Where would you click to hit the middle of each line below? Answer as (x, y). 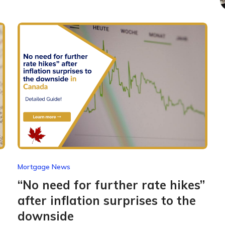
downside (45, 216)
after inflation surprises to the (106, 201)
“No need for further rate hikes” (111, 185)
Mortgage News (44, 167)
